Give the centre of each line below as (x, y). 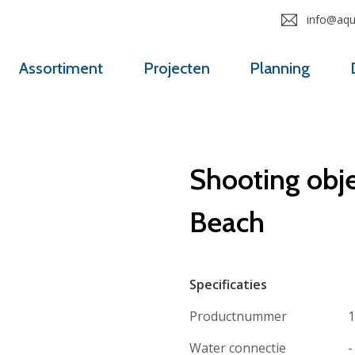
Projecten (176, 69)
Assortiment (61, 69)
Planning (280, 69)
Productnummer (238, 316)
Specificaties (228, 285)
